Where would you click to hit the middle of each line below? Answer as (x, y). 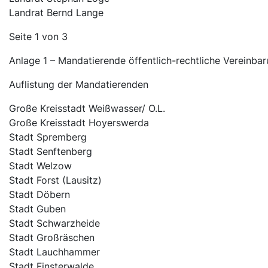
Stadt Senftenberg (51, 152)
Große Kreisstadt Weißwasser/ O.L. (87, 109)
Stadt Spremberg (48, 137)
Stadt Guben (37, 209)
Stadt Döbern (39, 195)
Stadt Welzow (40, 166)
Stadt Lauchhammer (54, 252)
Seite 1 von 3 (38, 37)
